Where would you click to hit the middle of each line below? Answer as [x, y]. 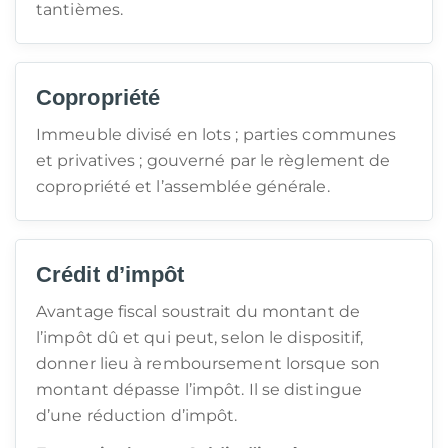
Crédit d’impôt [110, 274]
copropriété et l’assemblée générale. [183, 186]
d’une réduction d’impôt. [137, 415]
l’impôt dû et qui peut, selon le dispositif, [200, 337]
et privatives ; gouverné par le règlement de [213, 160]
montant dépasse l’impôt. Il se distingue [199, 389]
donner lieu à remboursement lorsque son [208, 363]
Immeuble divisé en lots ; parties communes [216, 134]
